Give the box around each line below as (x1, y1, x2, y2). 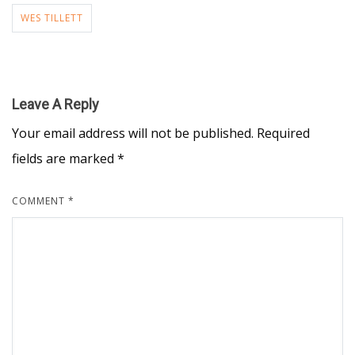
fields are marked (12, 150, 117, 167)
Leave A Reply (12, 96, 99, 113)
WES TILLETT (21, 11, 83, 25)
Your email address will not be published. (12, 124, 254, 142)
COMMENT (12, 194, 68, 208)
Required (257, 124, 310, 142)
